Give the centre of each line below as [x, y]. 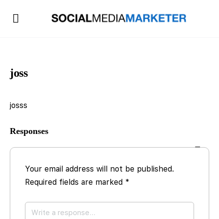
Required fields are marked [75, 182]
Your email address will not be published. [99, 169]
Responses [29, 131]
